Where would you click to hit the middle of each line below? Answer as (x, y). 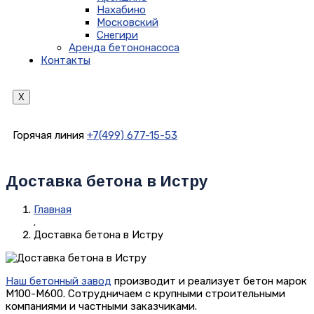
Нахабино (121, 10)
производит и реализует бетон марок (209, 281)
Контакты (66, 60)
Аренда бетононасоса (124, 48)
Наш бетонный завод (59, 281)
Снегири (117, 35)
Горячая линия (48, 135)
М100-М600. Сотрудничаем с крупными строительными (145, 294)
